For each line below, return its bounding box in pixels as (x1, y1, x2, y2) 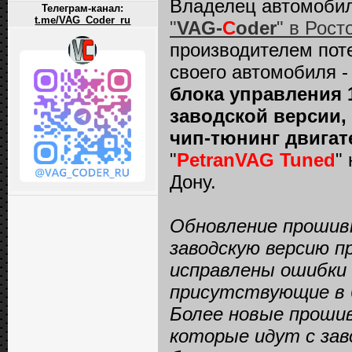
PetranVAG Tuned (177, 149, 335, 170)
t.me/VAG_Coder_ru (35, 14, 131, 26)
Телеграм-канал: (42, 2, 124, 14)
